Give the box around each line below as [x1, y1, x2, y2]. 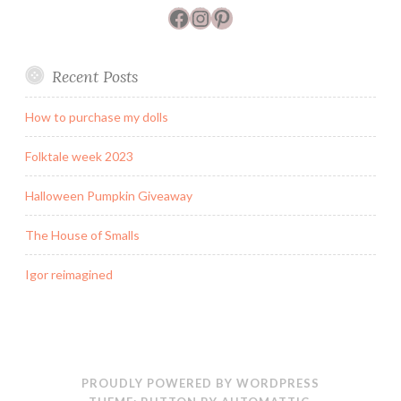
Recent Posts [51, 66, 138, 88]
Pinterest [210, 4, 301, 30]
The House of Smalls [25, 226, 140, 243]
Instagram [189, 4, 286, 30]
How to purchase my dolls [25, 108, 168, 124]
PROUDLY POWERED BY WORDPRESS [81, 376, 320, 391]
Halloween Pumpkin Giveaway [25, 187, 192, 203]
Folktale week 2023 [25, 148, 133, 164]
